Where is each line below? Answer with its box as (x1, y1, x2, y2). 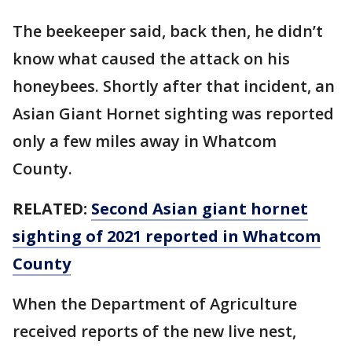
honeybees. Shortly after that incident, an (13, 75, 335, 97)
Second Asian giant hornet (91, 198, 308, 219)
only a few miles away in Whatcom (13, 130, 277, 152)
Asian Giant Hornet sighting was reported (13, 103, 334, 124)
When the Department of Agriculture (13, 293, 297, 314)
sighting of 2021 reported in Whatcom (13, 225, 321, 247)
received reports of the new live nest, (13, 321, 296, 342)
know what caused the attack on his (13, 48, 290, 69)
